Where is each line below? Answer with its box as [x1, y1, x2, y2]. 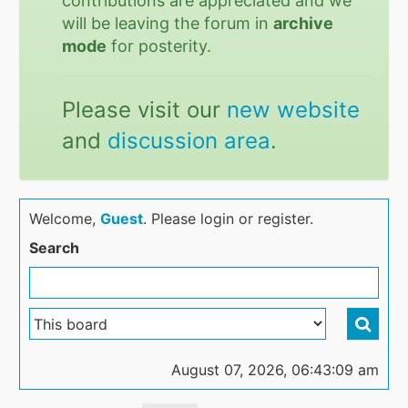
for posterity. [107, 36, 212, 56]
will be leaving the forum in [62, 14, 274, 33]
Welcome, [29, 209, 101, 228]
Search [29, 239, 80, 257]
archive [273, 14, 334, 33]
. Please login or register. [143, 209, 314, 228]
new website [227, 97, 361, 123]
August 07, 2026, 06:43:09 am [170, 361, 379, 379]
